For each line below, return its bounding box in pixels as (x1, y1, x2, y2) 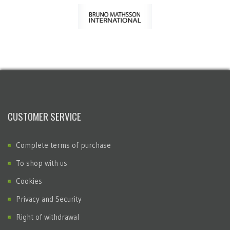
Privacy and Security (16, 194, 82, 204)
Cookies (16, 176, 42, 186)
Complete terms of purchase (16, 140, 111, 150)
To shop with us (16, 158, 67, 168)
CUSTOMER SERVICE (8, 109, 81, 124)
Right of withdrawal (16, 212, 79, 222)
